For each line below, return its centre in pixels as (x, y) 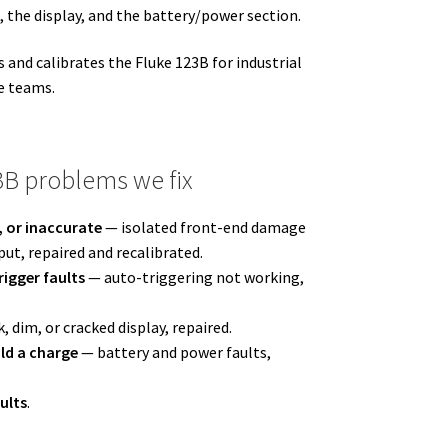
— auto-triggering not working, (195, 276)
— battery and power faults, (175, 351)
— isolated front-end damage (204, 226)
